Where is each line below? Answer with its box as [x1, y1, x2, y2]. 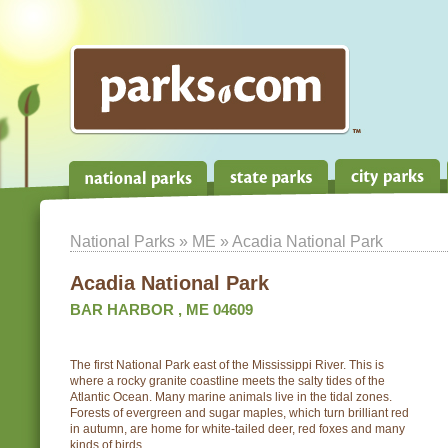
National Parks [70, 232, 175, 250]
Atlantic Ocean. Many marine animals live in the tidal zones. [70, 390, 392, 404]
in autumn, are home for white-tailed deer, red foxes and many [70, 422, 405, 436]
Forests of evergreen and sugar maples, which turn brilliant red [70, 406, 409, 420]
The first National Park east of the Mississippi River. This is [70, 358, 384, 372]
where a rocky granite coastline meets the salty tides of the [70, 374, 385, 388]
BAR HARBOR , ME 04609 [70, 301, 253, 318]
